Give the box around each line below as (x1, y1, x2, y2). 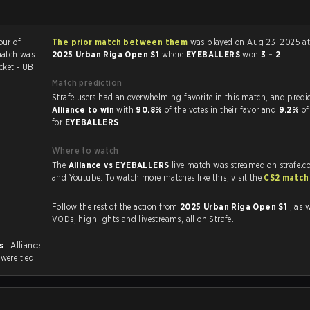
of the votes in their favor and (164, 104, 279, 115)
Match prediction (52, 77, 122, 88)
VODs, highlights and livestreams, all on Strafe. (52, 214, 235, 224)
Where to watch (52, 145, 119, 156)
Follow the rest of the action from (52, 201, 180, 212)
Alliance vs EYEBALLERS (68, 160, 172, 170)
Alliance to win (52, 104, 117, 115)
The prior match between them (52, 37, 188, 47)
